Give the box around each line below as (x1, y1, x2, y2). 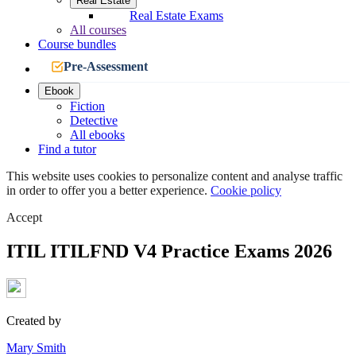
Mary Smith (6, 340, 66, 354)
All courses (70, 23, 126, 37)
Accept (6, 211, 42, 224)
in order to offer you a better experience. (6, 184, 211, 197)
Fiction (70, 99, 105, 113)
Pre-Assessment (64, 60, 148, 73)
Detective (70, 114, 118, 127)
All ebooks (70, 128, 125, 141)
